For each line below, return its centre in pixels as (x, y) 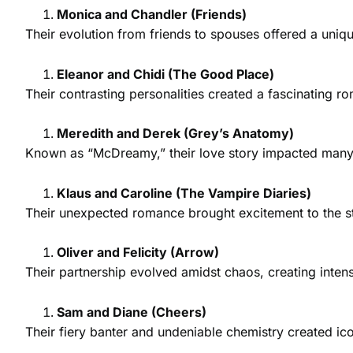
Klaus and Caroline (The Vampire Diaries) (184, 193)
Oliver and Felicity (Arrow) (138, 253)
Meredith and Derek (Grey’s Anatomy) (175, 134)
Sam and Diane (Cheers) (132, 312)
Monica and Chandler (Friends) (152, 14)
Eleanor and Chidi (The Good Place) (165, 74)
